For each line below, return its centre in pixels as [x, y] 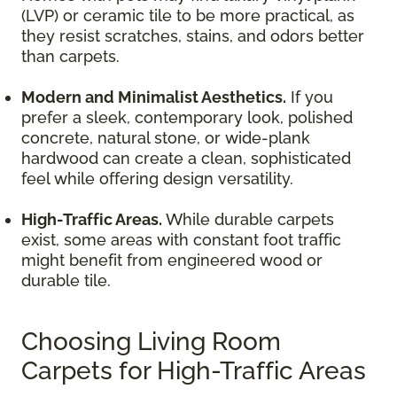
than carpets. [70, 57]
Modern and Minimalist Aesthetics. [154, 97]
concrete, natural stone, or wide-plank [166, 138]
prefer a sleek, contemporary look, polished [187, 118]
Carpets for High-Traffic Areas [194, 371]
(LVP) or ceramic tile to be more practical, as [188, 16]
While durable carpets [250, 220]
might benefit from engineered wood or [172, 261]
